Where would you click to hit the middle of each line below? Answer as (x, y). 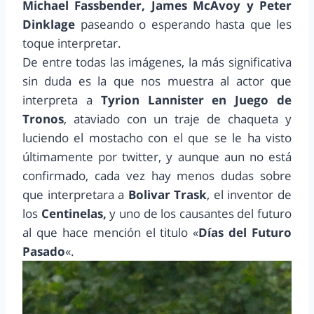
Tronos (43, 119)
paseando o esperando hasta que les (183, 25)
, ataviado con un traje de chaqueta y (178, 119)
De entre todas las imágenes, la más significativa (157, 62)
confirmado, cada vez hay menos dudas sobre (157, 176)
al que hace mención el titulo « (111, 233)
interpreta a (62, 100)
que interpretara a (74, 195)
